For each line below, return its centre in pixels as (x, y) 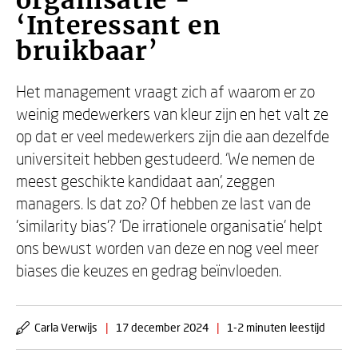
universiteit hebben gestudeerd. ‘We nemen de (165, 158)
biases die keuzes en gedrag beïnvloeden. (149, 270)
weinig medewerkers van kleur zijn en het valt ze (172, 113)
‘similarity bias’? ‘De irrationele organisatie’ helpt (169, 225)
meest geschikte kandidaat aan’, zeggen (145, 181)
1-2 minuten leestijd (276, 327)
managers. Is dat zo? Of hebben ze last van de (163, 203)
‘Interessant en (119, 26)
